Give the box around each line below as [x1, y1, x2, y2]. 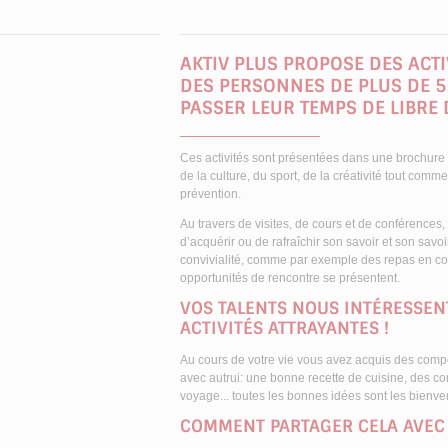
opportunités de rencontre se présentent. [180, 271, 400, 285]
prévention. [180, 187, 241, 201]
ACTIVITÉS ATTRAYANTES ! [180, 317, 389, 340]
